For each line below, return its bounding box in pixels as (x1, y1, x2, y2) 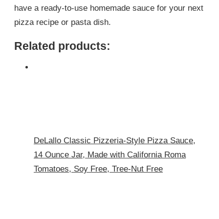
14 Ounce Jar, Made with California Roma (34, 150, 186, 160)
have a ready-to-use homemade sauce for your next (14, 3, 203, 13)
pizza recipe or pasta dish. (14, 18, 111, 27)
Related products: (14, 40, 110, 53)
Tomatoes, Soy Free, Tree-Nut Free (34, 164, 163, 174)
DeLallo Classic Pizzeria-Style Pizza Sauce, (34, 136, 196, 146)
